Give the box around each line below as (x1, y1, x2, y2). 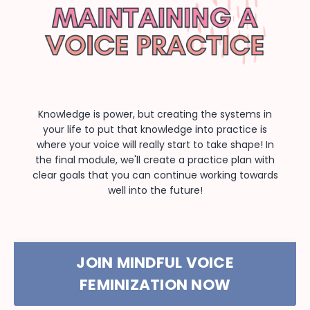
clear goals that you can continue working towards (32, 168, 278, 183)
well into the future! (107, 183, 203, 198)
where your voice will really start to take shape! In (36, 138, 274, 152)
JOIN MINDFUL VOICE (76, 252, 234, 274)
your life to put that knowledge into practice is (43, 122, 267, 137)
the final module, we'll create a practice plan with (35, 153, 275, 167)
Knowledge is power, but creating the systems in (38, 107, 272, 122)
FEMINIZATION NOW (80, 274, 230, 296)
